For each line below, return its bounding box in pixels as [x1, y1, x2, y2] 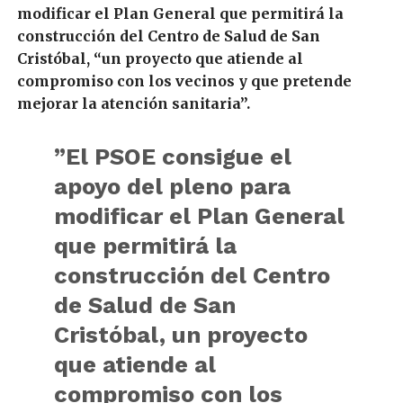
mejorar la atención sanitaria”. [16, 94, 250, 112]
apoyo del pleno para [53, 173, 291, 200]
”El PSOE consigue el [53, 143, 291, 170]
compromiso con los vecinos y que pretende [16, 72, 352, 90]
